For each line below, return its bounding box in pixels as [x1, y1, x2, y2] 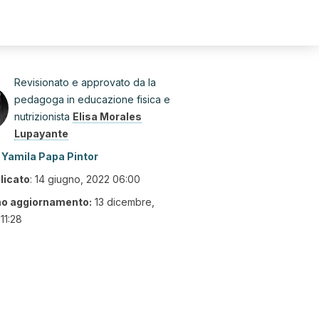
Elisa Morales [73, 110, 142, 122]
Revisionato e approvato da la [14, 76, 156, 88]
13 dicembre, [95, 196, 155, 208]
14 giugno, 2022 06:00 [35, 173, 140, 185]
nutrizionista [14, 110, 73, 122]
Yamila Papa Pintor [1, 150, 98, 162]
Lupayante [14, 127, 68, 140]
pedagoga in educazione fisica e [14, 93, 170, 105]
